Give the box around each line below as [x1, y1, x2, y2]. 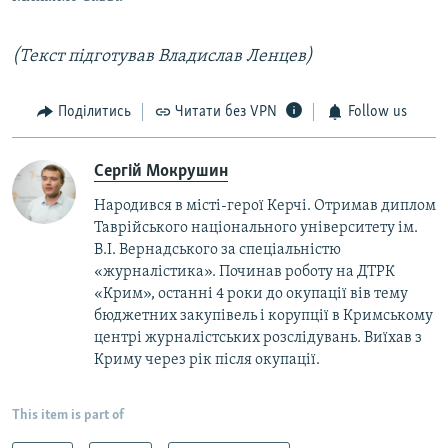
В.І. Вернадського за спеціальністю [94, 241, 341, 258]
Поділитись [57, 104, 131, 121]
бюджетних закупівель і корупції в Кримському [94, 307, 433, 324]
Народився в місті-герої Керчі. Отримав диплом [94, 197, 436, 214]
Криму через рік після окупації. [94, 351, 323, 368]
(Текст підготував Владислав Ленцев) [12, 47, 313, 67]
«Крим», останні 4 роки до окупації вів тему [94, 285, 408, 302]
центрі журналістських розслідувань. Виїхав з [94, 329, 422, 346]
